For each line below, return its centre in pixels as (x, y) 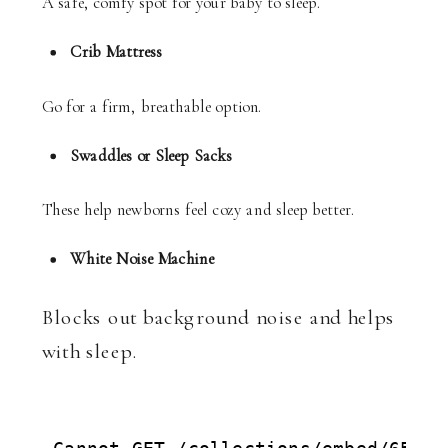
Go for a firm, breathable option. (152, 106)
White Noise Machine (142, 258)
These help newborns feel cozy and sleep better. (198, 209)
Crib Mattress (116, 51)
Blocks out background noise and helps (218, 317)
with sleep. (90, 351)
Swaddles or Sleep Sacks (151, 155)
